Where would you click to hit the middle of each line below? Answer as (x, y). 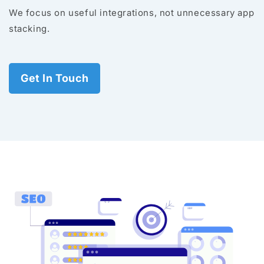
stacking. (29, 29)
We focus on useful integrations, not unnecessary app (132, 13)
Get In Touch (55, 78)
